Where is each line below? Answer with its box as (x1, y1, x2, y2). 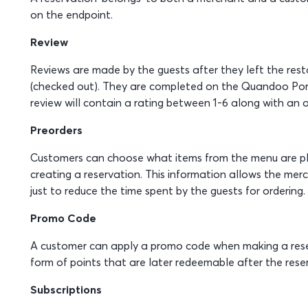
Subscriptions (30, 283, 102, 296)
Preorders (30, 123, 82, 137)
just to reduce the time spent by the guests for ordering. (30, 184, 305, 197)
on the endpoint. (30, 8, 113, 21)
